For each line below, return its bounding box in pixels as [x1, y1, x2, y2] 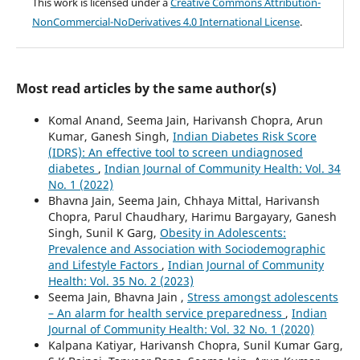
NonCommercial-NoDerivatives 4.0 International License [31, 14, 300, 29]
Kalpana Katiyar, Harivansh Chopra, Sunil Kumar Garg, [47, 337, 343, 353]
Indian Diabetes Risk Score [172, 128, 317, 144]
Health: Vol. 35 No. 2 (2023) [47, 272, 194, 288]
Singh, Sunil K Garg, [47, 224, 160, 240]
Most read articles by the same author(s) [15, 79, 276, 97]
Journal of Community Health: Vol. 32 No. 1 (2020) [47, 321, 314, 337]
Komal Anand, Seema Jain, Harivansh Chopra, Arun [47, 112, 323, 128]
